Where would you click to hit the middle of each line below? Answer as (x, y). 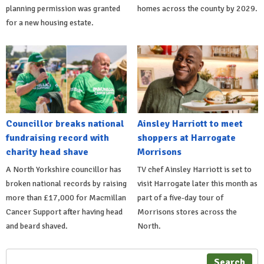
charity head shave (47, 152)
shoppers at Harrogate (186, 138)
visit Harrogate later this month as (197, 184)
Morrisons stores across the (187, 212)
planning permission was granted (63, 8)
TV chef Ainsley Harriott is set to (194, 170)
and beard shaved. (37, 226)
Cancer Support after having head (64, 212)
